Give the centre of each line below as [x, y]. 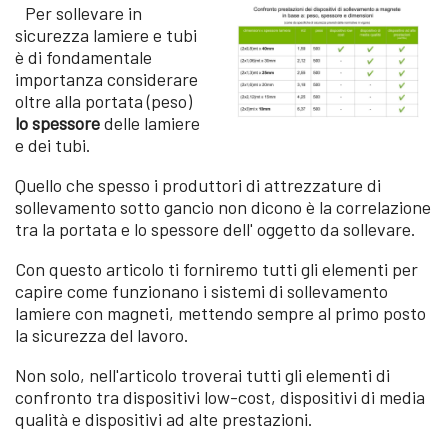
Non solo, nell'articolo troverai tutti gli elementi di [202, 375]
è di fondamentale [83, 57]
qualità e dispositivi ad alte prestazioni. [164, 419]
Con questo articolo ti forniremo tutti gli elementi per [216, 269]
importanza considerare [106, 79]
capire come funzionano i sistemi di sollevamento [201, 291]
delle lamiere [150, 123]
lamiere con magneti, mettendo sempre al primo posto [220, 313]
